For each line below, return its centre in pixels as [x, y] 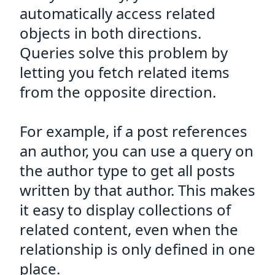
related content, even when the [129, 229]
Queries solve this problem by [124, 52]
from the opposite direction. [118, 92]
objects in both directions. [110, 33]
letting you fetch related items [125, 72]
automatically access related [118, 13]
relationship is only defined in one [137, 249]
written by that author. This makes [137, 190]
